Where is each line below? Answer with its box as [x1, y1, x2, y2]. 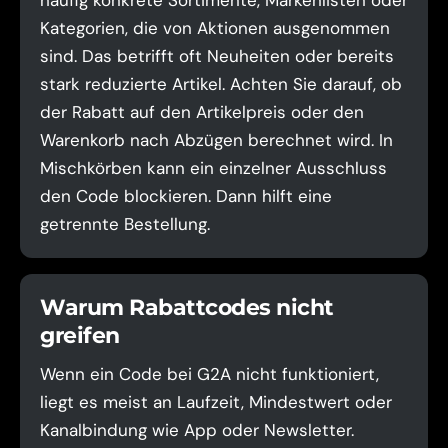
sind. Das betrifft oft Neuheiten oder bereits [40, 45, 394, 67]
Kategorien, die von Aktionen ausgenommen [40, 17, 390, 39]
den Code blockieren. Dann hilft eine [40, 185, 332, 207]
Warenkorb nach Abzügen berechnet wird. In [40, 129, 393, 151]
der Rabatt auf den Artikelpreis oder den [40, 101, 364, 123]
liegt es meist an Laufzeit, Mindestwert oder [40, 391, 392, 413]
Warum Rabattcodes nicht [40, 294, 334, 321]
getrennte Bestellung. [40, 213, 210, 235]
